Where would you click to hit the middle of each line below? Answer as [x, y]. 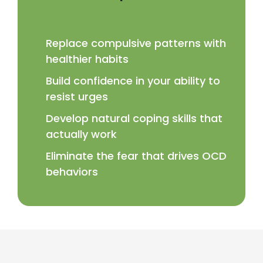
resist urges [77, 96]
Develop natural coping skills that [134, 118]
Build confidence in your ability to [133, 80]
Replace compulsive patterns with [136, 43]
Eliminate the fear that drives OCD [136, 156]
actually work [81, 134]
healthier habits [87, 59]
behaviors [72, 171]
